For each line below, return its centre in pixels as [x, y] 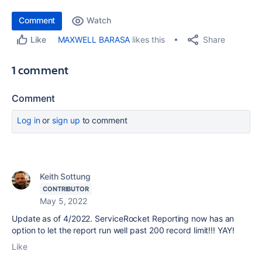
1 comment [40, 70]
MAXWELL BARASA [94, 39]
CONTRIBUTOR [66, 189]
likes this [147, 39]
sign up [66, 120]
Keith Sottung [65, 176]
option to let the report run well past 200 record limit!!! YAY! [124, 230]
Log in [29, 120]
